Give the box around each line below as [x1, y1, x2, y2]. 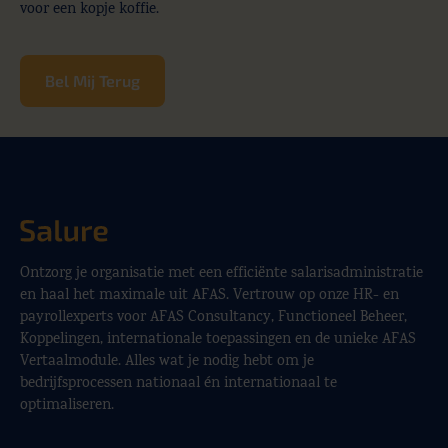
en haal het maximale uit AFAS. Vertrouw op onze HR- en [20, 285, 399, 308]
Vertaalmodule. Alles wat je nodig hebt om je [20, 351, 314, 374]
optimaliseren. [20, 395, 114, 418]
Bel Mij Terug [45, 71, 140, 91]
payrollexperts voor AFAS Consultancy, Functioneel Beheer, [20, 307, 407, 330]
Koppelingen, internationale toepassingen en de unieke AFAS [20, 329, 416, 352]
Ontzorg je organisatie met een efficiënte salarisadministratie [20, 263, 423, 286]
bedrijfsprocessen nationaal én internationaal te [20, 373, 337, 396]
